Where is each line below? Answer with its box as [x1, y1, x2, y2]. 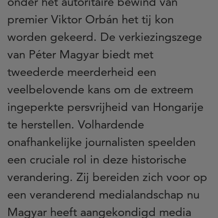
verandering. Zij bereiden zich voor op [7, 169, 207, 184]
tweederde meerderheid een [7, 64, 156, 79]
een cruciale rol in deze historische [7, 152, 186, 166]
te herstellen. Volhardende [7, 117, 144, 131]
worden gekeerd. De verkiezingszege [7, 29, 202, 44]
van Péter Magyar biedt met [7, 47, 153, 61]
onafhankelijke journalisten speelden [7, 134, 196, 149]
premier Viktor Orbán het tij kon [7, 12, 174, 26]
